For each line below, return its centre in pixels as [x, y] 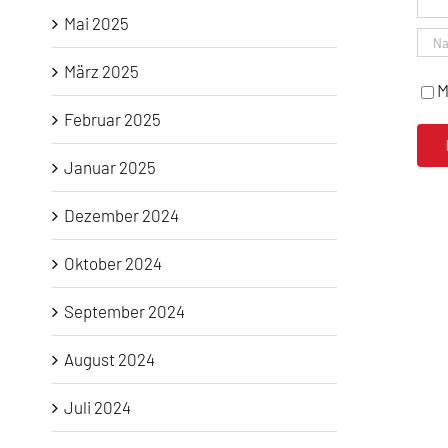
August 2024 [109, 358]
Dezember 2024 [121, 214]
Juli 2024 [97, 406]
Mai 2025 [96, 22]
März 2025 [101, 70]
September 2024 [124, 310]
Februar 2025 [112, 118]
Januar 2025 [110, 166]
